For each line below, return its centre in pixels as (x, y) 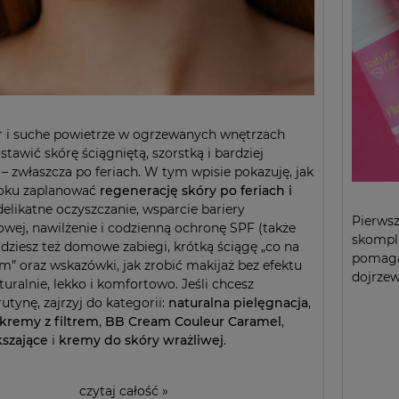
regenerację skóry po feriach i (196, 191)
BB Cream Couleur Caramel (193, 322)
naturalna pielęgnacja (238, 303)
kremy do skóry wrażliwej (141, 341)
